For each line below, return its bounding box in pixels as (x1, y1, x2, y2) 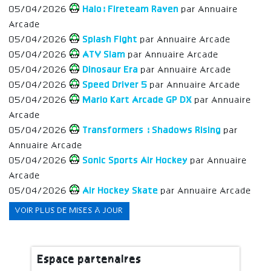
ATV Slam (80, 50, 128, 60)
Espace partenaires (38, 254, 142, 266)
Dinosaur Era (80, 65, 141, 75)
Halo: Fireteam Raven (80, 4, 181, 15)
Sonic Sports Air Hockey (80, 155, 191, 166)
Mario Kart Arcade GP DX (80, 95, 195, 105)
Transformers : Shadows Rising (80, 125, 224, 135)
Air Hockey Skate (80, 186, 161, 196)
